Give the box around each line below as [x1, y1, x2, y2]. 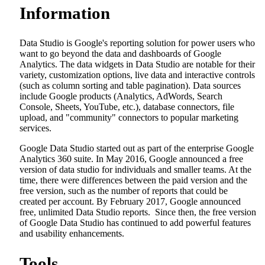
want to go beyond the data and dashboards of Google [20, 49, 221, 59]
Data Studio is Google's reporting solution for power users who [20, 38, 255, 48]
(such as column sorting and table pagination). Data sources [20, 80, 241, 91]
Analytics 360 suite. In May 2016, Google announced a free [20, 154, 243, 164]
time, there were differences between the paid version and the [20, 175, 247, 185]
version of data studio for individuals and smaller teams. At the [20, 164, 251, 174]
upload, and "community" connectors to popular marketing [20, 112, 238, 122]
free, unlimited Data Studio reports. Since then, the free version [20, 207, 256, 217]
